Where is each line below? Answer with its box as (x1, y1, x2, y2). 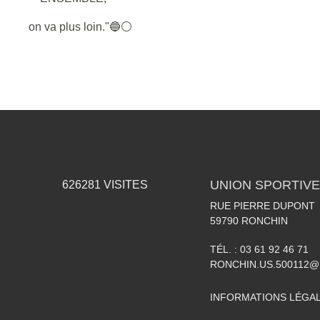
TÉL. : (210, 243, 240, 255)
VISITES (101, 178, 148, 191)
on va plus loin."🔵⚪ (29, 20, 132, 33)
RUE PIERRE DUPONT (210, 199, 315, 211)
